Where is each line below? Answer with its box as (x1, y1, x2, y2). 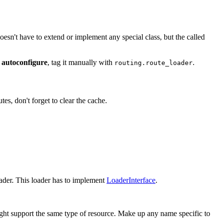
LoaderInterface (107, 176, 155, 185)
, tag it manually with (47, 58, 114, 67)
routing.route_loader (114, 59, 193, 67)
